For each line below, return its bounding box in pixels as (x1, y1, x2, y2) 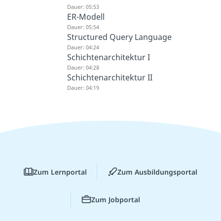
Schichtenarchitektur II (67, 72, 152, 83)
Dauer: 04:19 (67, 83, 99, 91)
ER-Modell (67, 11, 105, 22)
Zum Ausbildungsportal (117, 167, 197, 177)
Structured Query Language (67, 31, 172, 42)
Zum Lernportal (34, 167, 87, 177)
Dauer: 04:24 (67, 43, 99, 51)
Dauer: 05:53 (67, 2, 99, 10)
